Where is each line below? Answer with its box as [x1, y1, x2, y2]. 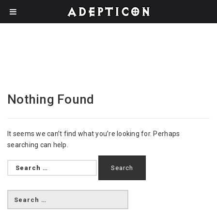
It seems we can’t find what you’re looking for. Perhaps [7, 130, 180, 138]
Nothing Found [7, 92, 94, 107]
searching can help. [7, 141, 68, 149]
